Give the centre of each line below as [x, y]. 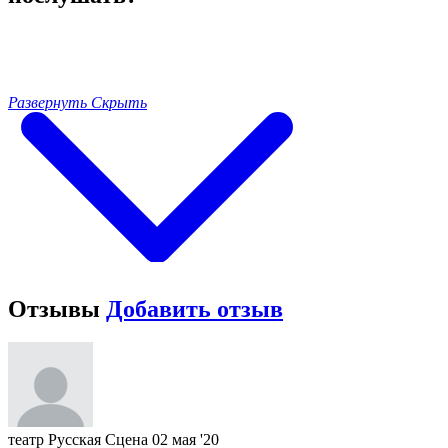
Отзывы [57, 308]
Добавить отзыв [194, 308]
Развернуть [47, 102]
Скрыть [119, 102]
